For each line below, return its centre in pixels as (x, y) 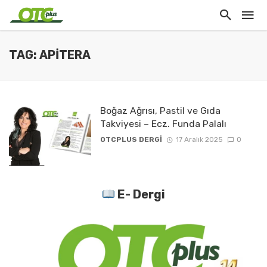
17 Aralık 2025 (199, 140)
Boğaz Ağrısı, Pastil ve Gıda (160, 111)
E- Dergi (140, 195)
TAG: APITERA (50, 55)
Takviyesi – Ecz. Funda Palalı (163, 124)
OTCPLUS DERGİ (131, 140)
